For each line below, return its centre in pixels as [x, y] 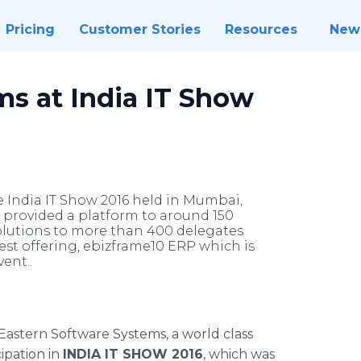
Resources [261, 29]
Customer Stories [139, 29]
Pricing [30, 29]
